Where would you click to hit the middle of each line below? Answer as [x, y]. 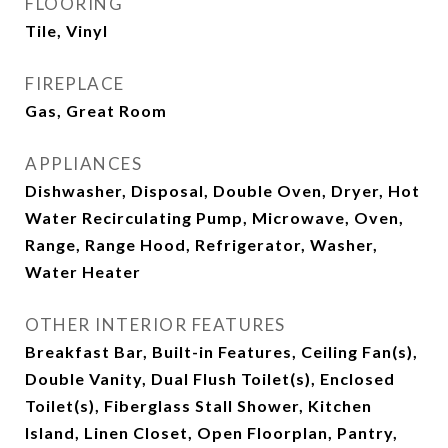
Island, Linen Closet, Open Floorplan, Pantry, [211, 432]
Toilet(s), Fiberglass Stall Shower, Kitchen [198, 405]
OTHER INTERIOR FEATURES [155, 324]
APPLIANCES [83, 163]
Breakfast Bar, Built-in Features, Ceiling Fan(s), [221, 351]
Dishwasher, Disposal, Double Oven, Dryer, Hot [222, 190]
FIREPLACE [75, 83]
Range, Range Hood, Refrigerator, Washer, [201, 244]
